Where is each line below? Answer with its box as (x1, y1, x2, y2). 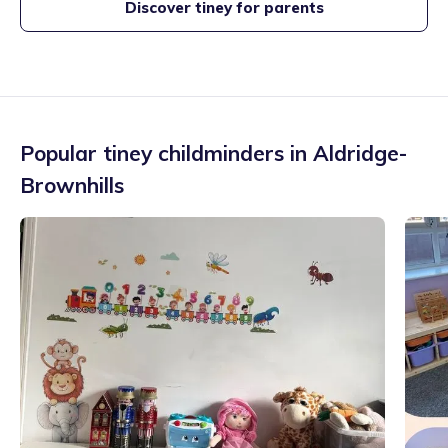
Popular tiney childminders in (20, 140, 313, 166)
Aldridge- (313, 140, 407, 166)
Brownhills (20, 172, 124, 198)
